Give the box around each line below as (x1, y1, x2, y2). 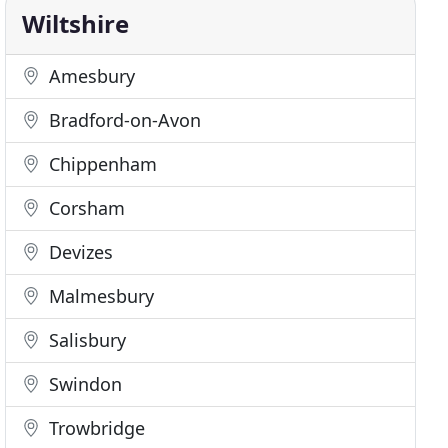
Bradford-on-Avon (44, 108, 202, 132)
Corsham (44, 196, 126, 220)
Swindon (44, 372, 123, 396)
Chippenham (44, 152, 158, 176)
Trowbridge (44, 416, 146, 440)
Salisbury (44, 328, 127, 352)
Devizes (44, 240, 114, 264)
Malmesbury (44, 284, 155, 308)
